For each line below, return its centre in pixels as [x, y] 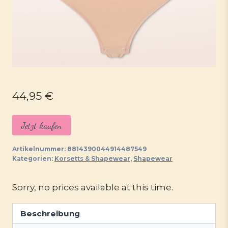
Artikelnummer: [40, 149]
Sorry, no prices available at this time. [93, 187]
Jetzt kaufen [41, 125]
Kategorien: [33, 158]
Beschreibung [50, 213]
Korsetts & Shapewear [92, 158]
